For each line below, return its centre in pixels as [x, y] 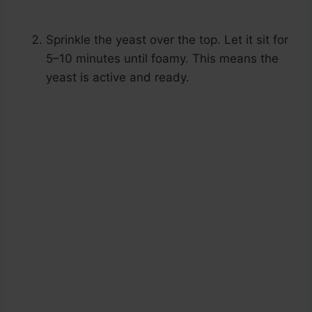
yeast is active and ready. [118, 78]
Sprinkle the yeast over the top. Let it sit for [167, 40]
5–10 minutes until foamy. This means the [162, 59]
